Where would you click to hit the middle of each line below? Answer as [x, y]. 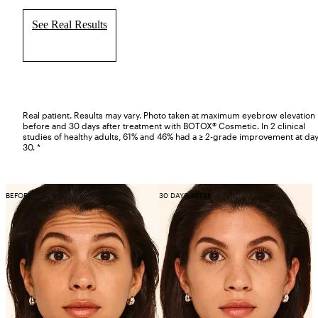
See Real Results [70, 25]
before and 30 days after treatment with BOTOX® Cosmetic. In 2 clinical [164, 126]
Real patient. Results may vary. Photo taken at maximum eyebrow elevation [169, 115]
